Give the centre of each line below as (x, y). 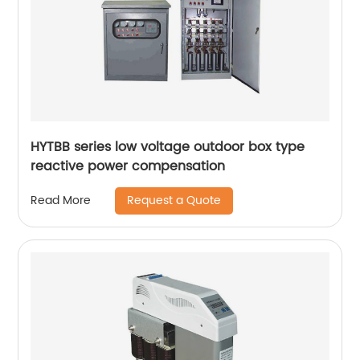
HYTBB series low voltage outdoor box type (168, 147)
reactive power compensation (128, 166)
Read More (61, 201)
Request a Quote (174, 200)
